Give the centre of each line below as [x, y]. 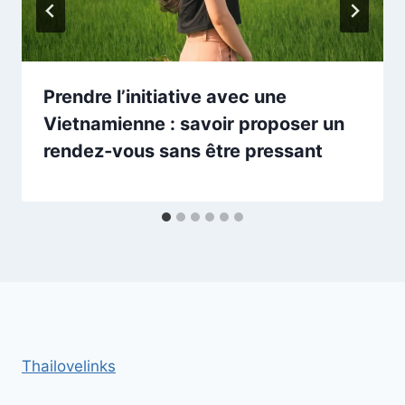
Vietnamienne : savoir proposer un [194, 124]
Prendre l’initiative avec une [165, 97]
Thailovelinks [69, 366]
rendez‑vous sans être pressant [183, 151]
